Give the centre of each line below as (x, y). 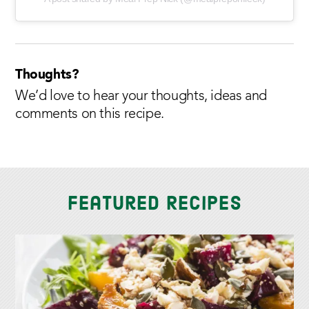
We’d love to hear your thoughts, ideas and (141, 97)
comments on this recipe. (90, 115)
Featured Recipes (154, 204)
